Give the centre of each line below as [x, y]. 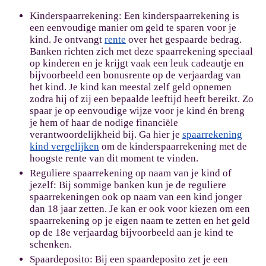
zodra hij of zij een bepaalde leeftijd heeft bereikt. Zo [142, 99]
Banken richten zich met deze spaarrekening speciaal [141, 51]
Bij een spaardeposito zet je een [160, 259]
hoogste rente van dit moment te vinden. [114, 158]
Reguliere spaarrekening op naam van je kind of [131, 173]
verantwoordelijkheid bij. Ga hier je [106, 134]
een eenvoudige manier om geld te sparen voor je [133, 28]
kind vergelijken [64, 146]
